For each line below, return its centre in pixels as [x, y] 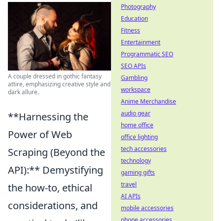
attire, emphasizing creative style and [59, 84]
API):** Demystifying [55, 170]
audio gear [136, 113]
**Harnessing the [48, 117]
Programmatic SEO [147, 54]
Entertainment [141, 42]
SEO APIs [133, 66]
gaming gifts [138, 172]
